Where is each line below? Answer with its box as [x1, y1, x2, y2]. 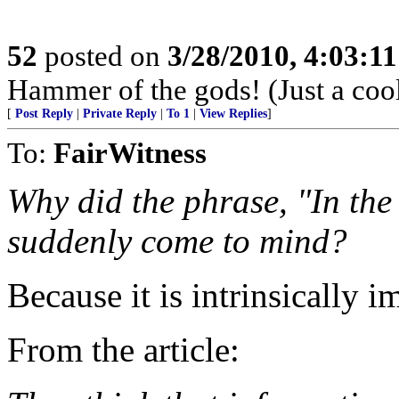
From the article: [7, 330, 240, 369]
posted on [37, 39, 167, 72]
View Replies [199, 107, 267, 120]
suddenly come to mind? [7, 222, 347, 260]
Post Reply [15, 107, 73, 120]
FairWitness [53, 136, 207, 169]
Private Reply [83, 107, 157, 120]
